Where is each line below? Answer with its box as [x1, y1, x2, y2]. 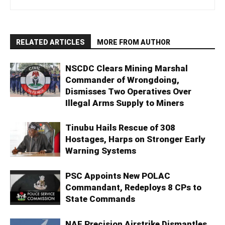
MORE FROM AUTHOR [97, 38, 170, 46]
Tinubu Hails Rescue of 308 [65, 122, 175, 133]
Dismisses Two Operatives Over [65, 86, 191, 96]
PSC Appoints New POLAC [65, 170, 170, 181]
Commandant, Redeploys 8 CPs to [65, 182, 201, 192]
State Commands [65, 193, 135, 204]
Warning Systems [65, 145, 136, 156]
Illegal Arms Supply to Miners [65, 97, 184, 108]
